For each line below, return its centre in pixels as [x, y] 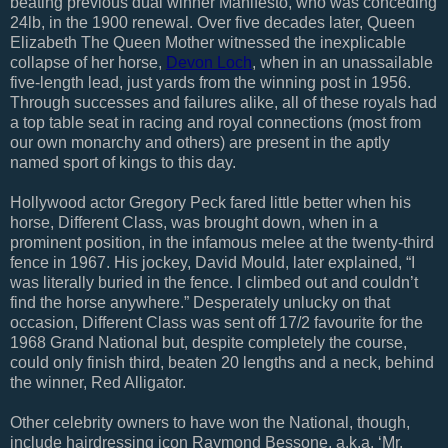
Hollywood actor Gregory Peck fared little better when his [210, 202]
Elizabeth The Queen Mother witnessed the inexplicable [208, 42]
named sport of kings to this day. [123, 162]
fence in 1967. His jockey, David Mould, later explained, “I [212, 262]
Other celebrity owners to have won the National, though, [210, 422]
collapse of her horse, [88, 62]
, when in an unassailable [342, 62]
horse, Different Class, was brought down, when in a [194, 222]
